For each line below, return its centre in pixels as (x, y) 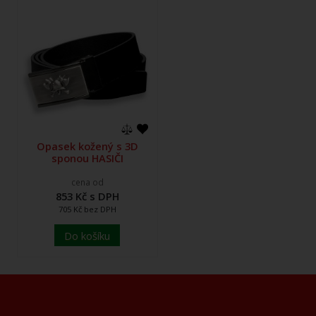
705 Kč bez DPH (87, 209)
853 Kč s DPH (87, 196)
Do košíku (87, 235)
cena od (87, 182)
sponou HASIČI (87, 158)
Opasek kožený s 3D (87, 146)
